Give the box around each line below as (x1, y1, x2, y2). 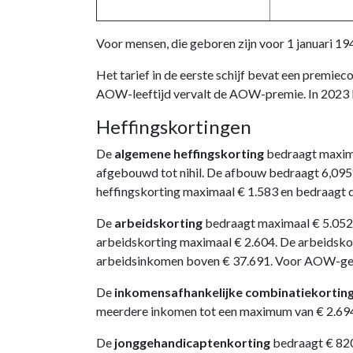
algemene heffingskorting (114, 146, 266, 161)
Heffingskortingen (96, 115, 251, 138)
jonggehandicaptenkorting (114, 335, 270, 350)
